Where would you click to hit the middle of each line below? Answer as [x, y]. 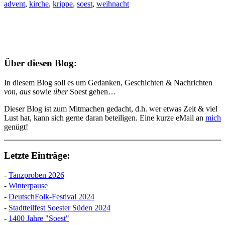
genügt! [16, 127]
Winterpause [28, 186]
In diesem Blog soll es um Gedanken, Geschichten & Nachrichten [108, 83]
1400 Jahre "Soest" [39, 218]
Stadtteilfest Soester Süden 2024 [60, 207]
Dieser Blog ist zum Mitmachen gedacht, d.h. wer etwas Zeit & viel [111, 109]
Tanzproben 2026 [36, 175]
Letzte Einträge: [37, 155]
